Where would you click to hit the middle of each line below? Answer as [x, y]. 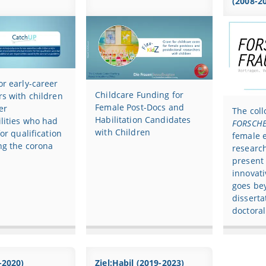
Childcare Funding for [140, 95]
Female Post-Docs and [140, 107]
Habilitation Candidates [143, 120]
